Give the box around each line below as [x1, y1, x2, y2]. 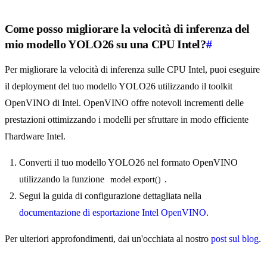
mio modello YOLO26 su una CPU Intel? [5, 38, 206, 51]
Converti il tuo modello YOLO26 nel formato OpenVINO [19, 157, 238, 168]
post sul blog [211, 234, 259, 244]
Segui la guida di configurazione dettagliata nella [19, 191, 201, 201]
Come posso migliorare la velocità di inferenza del [5, 22, 250, 36]
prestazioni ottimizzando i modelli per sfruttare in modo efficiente [5, 114, 249, 125]
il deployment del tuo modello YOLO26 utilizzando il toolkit [5, 81, 232, 92]
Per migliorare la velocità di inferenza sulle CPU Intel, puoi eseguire [5, 64, 260, 75]
